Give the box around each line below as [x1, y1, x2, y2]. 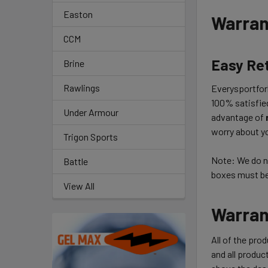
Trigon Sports [63, 131, 118, 142]
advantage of [211, 111, 266, 123]
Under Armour [63, 106, 118, 118]
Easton [63, 8, 93, 20]
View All [63, 180, 95, 191]
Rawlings [63, 82, 100, 93]
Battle [63, 156, 88, 167]
